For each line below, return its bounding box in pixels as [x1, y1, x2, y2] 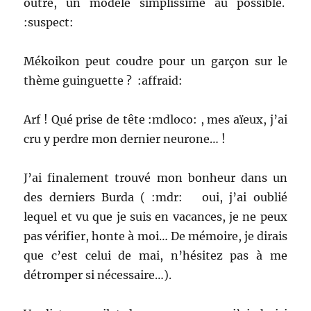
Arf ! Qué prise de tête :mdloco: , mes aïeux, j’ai [24, 112, 287, 127]
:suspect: [24, 15, 77, 30]
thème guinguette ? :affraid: [24, 74, 186, 88]
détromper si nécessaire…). [24, 268, 175, 283]
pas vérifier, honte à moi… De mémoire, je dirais [24, 229, 287, 244]
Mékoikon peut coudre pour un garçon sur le [24, 54, 287, 69]
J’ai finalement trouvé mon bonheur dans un [24, 171, 287, 185]
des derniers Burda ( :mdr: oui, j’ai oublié [24, 190, 287, 205]
